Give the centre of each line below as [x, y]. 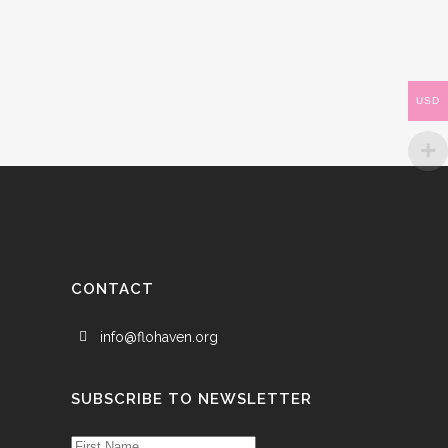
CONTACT [112, 289]
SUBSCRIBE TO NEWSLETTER [191, 399]
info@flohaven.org [159, 337]
